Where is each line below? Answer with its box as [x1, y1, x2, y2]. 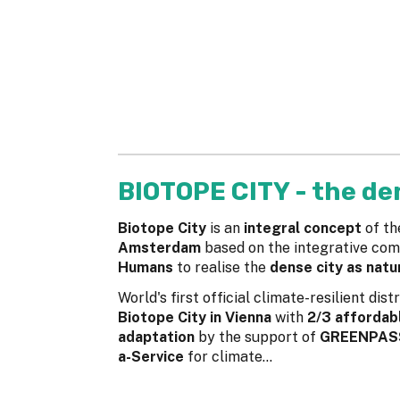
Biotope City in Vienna [118, 309, 271, 327]
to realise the [177, 259, 270, 277]
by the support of [195, 329, 320, 346]
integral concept [240, 220, 365, 237]
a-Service [118, 348, 184, 366]
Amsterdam [118, 239, 204, 257]
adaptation [118, 329, 195, 346]
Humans [118, 259, 177, 277]
